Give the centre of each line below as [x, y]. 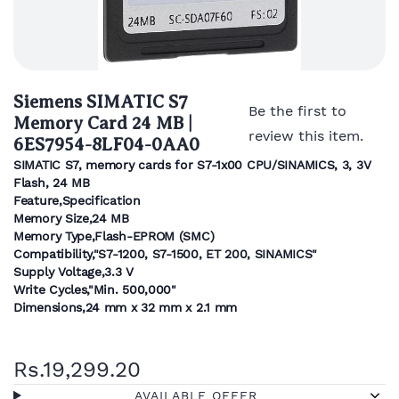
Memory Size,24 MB [71, 218]
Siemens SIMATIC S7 [101, 102]
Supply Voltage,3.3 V [73, 272]
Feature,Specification [77, 200]
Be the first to [297, 111]
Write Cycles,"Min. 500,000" [95, 289]
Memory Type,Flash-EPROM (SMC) [114, 236]
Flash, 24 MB [52, 183]
